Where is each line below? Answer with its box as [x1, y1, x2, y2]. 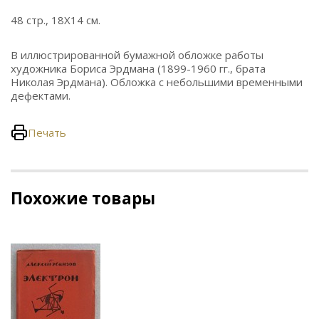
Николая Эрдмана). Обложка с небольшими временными [11, 75, 303, 89]
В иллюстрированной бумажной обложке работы [11, 48, 263, 62]
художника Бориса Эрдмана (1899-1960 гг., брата [11, 61, 266, 75]
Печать [28, 125, 66, 140]
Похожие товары [11, 187, 155, 209]
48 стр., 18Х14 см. [11, 13, 100, 27]
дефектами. [11, 88, 70, 103]
